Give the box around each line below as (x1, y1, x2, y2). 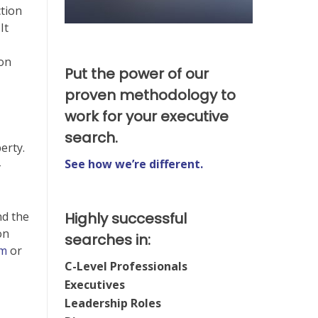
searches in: (65, 229, 150, 250)
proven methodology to (65, 84, 236, 105)
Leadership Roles (65, 295, 161, 311)
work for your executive (65, 106, 229, 126)
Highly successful (65, 208, 187, 229)
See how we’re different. (65, 155, 203, 172)
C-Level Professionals (65, 258, 187, 274)
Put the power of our (65, 63, 209, 84)
